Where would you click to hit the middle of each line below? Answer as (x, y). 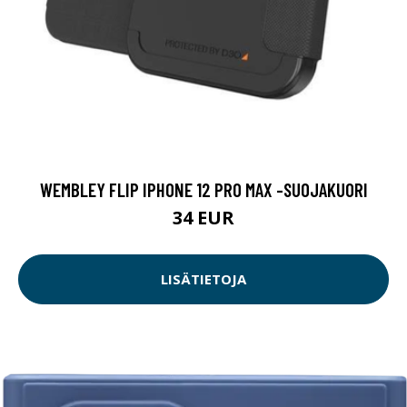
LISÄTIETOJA (203, 279)
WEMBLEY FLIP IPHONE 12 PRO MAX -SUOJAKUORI (203, 189)
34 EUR (203, 217)
